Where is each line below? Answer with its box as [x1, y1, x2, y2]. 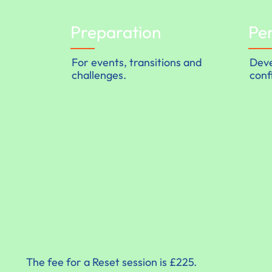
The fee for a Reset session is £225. [25, 254, 199, 269]
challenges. [72, 67, 127, 82]
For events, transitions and [72, 55, 202, 69]
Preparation [70, 21, 161, 42]
